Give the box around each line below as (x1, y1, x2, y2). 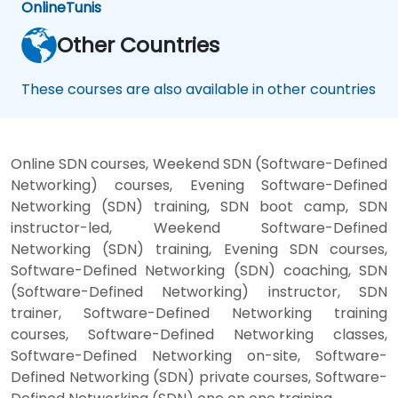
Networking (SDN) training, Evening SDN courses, (11, 238, 387, 259)
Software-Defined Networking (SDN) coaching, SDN (11, 259, 387, 281)
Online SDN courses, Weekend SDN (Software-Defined (11, 153, 387, 174)
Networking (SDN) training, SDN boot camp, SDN (11, 195, 387, 217)
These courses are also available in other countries (21, 78, 376, 99)
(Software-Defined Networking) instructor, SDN (11, 281, 387, 302)
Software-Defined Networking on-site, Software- (11, 345, 387, 366)
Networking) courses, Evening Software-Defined (11, 174, 387, 195)
